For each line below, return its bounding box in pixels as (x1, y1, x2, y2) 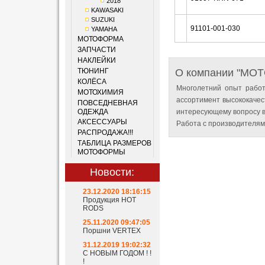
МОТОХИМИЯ (77, 88, 124, 96)
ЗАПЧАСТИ (77, 46, 116, 54)
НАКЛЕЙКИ (77, 56, 116, 64)
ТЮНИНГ (77, 67, 109, 75)
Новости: (90, 166, 134, 178)
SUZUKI (91, 16, 115, 23)
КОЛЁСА (77, 77, 106, 86)
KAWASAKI (91, 7, 124, 14)
